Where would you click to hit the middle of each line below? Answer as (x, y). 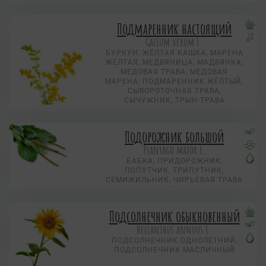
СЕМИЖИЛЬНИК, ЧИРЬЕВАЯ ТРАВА (175, 180)
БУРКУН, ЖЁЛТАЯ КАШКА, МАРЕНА (174, 53)
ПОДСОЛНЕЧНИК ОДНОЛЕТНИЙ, (174, 241)
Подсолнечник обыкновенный (174, 216)
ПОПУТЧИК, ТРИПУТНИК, (175, 171)
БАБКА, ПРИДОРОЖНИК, (174, 161)
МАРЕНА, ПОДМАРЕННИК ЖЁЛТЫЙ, (175, 82)
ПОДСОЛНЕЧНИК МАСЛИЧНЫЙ (174, 250)
